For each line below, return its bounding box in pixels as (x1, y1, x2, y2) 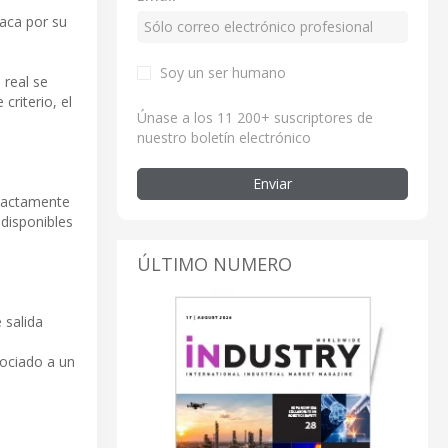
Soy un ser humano (160, 62, 286, 82)
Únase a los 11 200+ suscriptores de (137, 107, 373, 127)
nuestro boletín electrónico (137, 127, 311, 147)
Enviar (253, 173, 292, 193)
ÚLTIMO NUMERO (137, 251, 292, 276)
